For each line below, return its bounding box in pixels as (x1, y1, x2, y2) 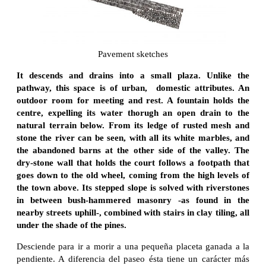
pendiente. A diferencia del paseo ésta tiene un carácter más (17, 254, 249, 264)
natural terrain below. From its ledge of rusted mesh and (17, 120, 249, 130)
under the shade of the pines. (17, 220, 126, 230)
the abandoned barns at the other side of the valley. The (17, 145, 249, 155)
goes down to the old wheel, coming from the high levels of (17, 170, 249, 180)
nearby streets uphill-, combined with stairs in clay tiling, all (17, 207, 249, 217)
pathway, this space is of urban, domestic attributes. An (17, 83, 249, 93)
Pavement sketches (98, 49, 168, 59)
